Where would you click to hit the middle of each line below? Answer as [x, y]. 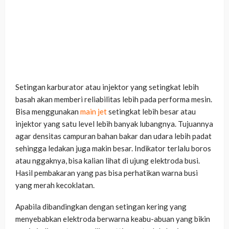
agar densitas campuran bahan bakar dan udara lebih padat [113, 136]
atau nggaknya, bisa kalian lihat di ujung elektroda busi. [108, 161]
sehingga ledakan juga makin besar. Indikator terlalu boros [113, 148]
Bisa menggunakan [48, 112]
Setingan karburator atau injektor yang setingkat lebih [107, 87]
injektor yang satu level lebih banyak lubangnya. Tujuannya [114, 124]
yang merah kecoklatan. [55, 185]
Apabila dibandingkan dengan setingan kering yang [101, 207]
